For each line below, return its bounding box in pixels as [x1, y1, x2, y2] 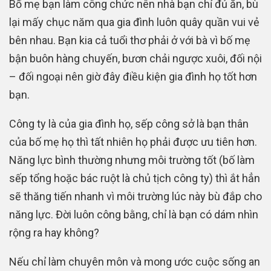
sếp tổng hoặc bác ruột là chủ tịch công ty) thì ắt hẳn [9, 171, 260, 184]
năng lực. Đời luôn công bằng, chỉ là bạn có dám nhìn [9, 207, 258, 221]
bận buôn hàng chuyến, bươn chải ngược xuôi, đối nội [9, 51, 262, 65]
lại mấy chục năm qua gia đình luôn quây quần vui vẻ [9, 15, 260, 28]
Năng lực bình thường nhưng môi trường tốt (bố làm [9, 153, 255, 166]
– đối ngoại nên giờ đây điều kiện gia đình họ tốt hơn [9, 70, 257, 83]
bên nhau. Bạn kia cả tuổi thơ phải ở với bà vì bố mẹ [9, 33, 250, 47]
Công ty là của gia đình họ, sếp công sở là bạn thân [9, 117, 249, 130]
